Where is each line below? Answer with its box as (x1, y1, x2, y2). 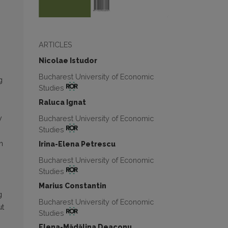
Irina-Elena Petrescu (39, 139, 116, 148)
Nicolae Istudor (39, 56, 97, 65)
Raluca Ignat (39, 98, 86, 107)
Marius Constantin (39, 181, 106, 190)
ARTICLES (39, 40, 72, 49)
